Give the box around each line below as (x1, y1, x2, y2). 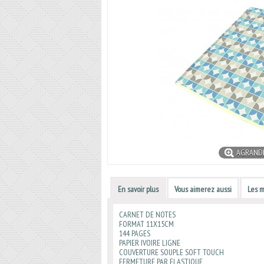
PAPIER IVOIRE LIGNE (119, 237, 180, 248)
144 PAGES (119, 228, 150, 239)
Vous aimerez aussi (174, 184, 232, 194)
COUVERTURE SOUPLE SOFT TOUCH (119, 247, 224, 258)
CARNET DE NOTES (119, 209, 177, 220)
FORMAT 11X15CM (119, 219, 174, 229)
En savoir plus (118, 184, 159, 194)
